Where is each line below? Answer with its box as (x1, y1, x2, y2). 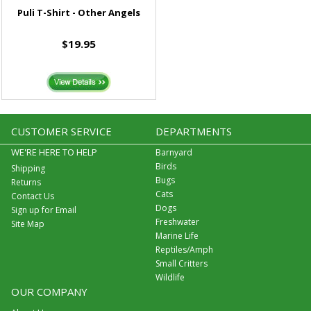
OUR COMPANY (10, 285, 87, 299)
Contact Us (10, 190, 54, 203)
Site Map (10, 218, 44, 230)
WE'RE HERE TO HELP (10, 146, 97, 159)
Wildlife (155, 271, 185, 284)
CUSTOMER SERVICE (10, 124, 112, 139)
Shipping (10, 162, 45, 175)
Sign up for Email (10, 204, 76, 217)
